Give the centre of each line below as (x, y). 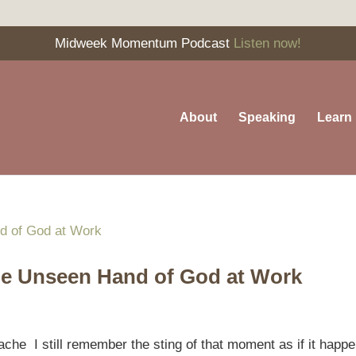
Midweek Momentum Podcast (144, 43)
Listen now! (267, 43)
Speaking (267, 117)
